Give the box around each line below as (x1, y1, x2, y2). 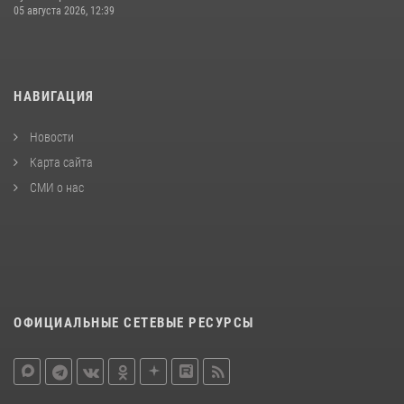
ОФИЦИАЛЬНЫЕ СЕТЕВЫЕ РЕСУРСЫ (14, 314, 254, 331)
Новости (27, 129, 74, 144)
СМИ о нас (27, 179, 84, 195)
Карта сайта (27, 154, 93, 170)
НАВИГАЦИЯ (14, 87, 95, 105)
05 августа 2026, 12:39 (14, 4, 115, 17)
